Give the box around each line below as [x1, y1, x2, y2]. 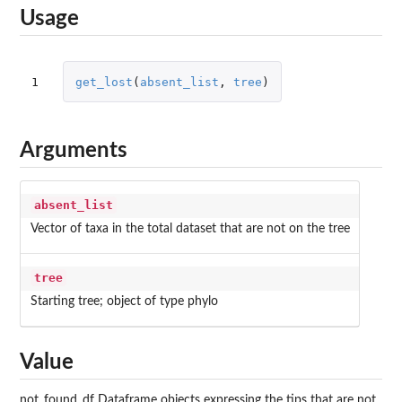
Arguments [20, 139, 127, 162]
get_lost [74, 74, 133, 89]
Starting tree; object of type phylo [30, 295, 218, 309]
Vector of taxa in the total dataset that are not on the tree [30, 223, 350, 236]
